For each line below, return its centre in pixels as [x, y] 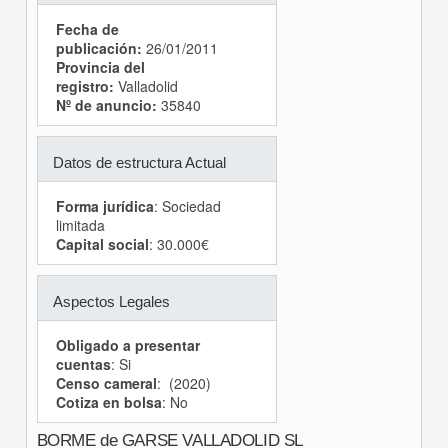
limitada [80, 225]
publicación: [98, 48]
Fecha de [87, 29]
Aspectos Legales [111, 301]
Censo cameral [106, 383]
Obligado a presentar [127, 345]
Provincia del [100, 67]
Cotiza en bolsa [108, 402]
